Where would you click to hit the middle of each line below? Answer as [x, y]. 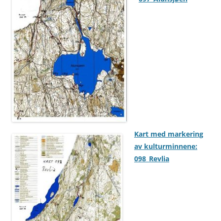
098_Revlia [152, 159]
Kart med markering [169, 134]
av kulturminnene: [166, 147]
